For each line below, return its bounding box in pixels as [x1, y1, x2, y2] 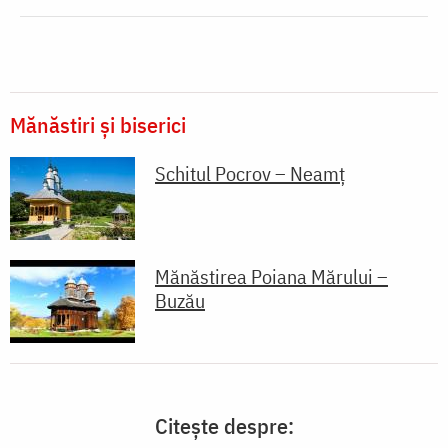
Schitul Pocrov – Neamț [155, 160, 345, 188]
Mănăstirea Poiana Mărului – [155, 263, 388, 291]
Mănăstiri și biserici [10, 110, 186, 140]
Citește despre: [154, 411, 294, 441]
